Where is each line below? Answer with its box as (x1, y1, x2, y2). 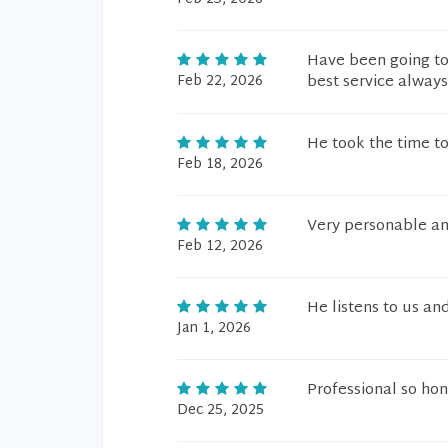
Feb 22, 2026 (177, 69, 263, 94)
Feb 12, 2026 (177, 234, 263, 259)
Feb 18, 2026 (177, 152, 263, 177)
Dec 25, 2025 (177, 398, 264, 423)
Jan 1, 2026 (177, 316, 251, 341)
